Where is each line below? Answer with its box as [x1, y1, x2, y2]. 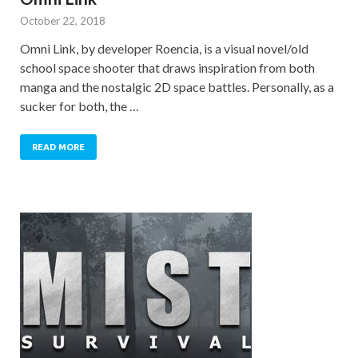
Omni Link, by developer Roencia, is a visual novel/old [20, 40, 308, 56]
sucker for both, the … [20, 97, 139, 113]
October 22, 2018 [20, 14, 105, 27]
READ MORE [32, 141, 85, 152]
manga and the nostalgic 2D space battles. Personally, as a [20, 78, 334, 94]
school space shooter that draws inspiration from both [20, 59, 315, 75]
